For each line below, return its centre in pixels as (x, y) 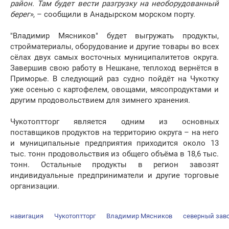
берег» (22, 15)
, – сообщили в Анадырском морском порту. (114, 15)
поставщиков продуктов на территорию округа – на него (114, 133)
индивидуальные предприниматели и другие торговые (114, 176)
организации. (35, 186)
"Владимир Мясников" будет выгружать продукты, (114, 36)
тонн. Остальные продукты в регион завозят (114, 165)
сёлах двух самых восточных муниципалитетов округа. (114, 58)
